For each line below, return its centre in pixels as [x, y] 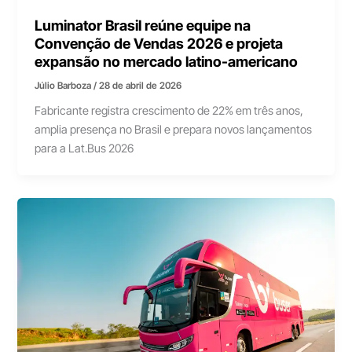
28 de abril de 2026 [141, 85]
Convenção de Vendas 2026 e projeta [159, 43]
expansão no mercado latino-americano [167, 61]
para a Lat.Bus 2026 [84, 149]
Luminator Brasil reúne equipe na [143, 25]
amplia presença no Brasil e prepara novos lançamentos [174, 130]
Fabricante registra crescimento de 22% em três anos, [169, 111]
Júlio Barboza [64, 85]
